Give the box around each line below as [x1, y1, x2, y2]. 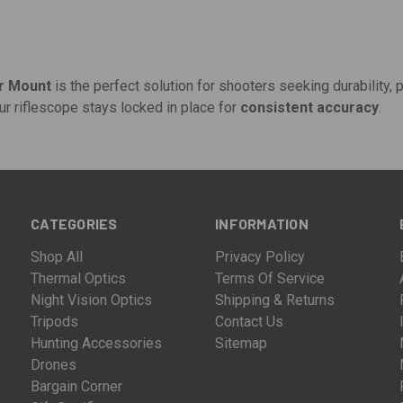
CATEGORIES [31, 215, 118, 233]
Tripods [31, 312, 79, 330]
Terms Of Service [215, 269, 326, 287]
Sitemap [215, 334, 268, 352]
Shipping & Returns [215, 291, 336, 309]
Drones [31, 355, 77, 373]
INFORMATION [215, 215, 309, 233]
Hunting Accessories [31, 334, 163, 352]
